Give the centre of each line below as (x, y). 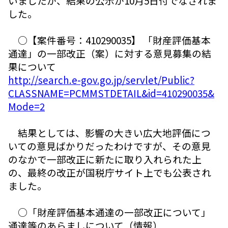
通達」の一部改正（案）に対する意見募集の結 (110, 53)
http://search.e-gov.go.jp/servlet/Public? (101, 79)
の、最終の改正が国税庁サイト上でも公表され (110, 172)
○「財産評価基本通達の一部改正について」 (109, 212)
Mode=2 (26, 106)
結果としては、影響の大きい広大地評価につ (109, 132)
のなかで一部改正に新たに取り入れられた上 (105, 159)
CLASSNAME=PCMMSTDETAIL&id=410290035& (111, 93)
